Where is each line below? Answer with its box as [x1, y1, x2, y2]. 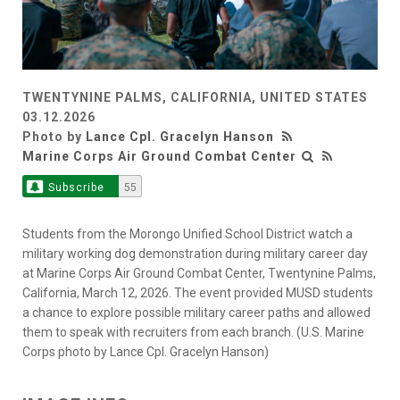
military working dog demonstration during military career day [22, 246, 368, 262]
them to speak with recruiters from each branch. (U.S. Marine [22, 325, 364, 340]
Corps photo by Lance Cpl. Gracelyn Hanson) [22, 345, 269, 360]
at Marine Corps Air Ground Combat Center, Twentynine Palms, [22, 266, 376, 281]
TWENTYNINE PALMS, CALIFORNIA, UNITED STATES [22, 90, 368, 105]
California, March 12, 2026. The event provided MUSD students [22, 286, 373, 301]
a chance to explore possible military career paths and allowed [22, 305, 371, 321]
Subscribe [47, 181, 104, 195]
